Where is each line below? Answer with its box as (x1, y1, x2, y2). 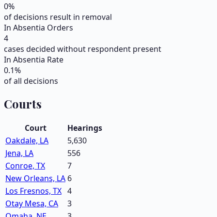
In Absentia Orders (4, 22, 73, 33)
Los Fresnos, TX (5, 186, 62, 197)
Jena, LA (5, 148, 33, 159)
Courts (4, 96, 42, 112)
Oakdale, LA (5, 135, 48, 146)
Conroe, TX (5, 160, 45, 171)
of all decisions (4, 76, 58, 87)
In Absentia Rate (4, 54, 63, 65)
